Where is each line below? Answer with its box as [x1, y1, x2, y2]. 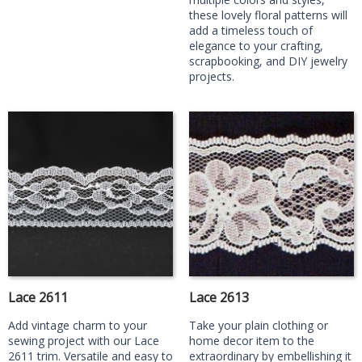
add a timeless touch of [189, 23, 313, 38]
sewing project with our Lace [8, 333, 159, 348]
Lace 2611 [8, 288, 68, 306]
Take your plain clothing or [189, 318, 328, 333]
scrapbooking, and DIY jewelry [189, 53, 347, 69]
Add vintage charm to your [8, 318, 147, 333]
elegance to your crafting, [189, 38, 323, 53]
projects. [189, 69, 234, 84]
